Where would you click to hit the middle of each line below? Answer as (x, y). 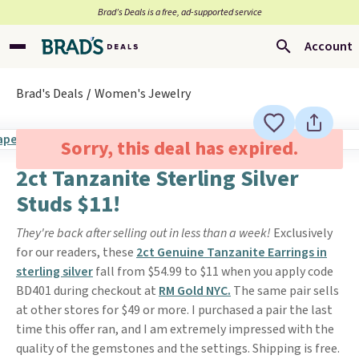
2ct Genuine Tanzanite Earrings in (232, 252)
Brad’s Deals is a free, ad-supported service (179, 12)
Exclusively (303, 233)
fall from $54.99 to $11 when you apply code (213, 272)
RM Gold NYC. (195, 291)
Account (329, 46)
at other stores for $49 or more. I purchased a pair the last (174, 310)
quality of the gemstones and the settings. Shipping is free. (178, 349)
